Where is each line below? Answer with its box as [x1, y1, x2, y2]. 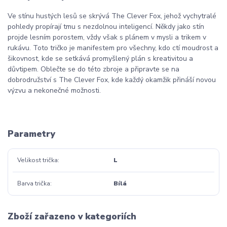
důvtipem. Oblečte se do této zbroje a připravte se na [8, 64, 179, 74]
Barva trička [17, 179, 50, 188]
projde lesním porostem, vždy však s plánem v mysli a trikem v [8, 32, 206, 42]
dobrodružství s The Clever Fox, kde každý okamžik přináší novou [8, 74, 216, 85]
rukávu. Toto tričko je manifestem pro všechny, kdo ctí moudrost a [8, 43, 218, 53]
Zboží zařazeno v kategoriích [8, 210, 136, 222]
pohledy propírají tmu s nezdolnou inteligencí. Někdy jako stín [8, 21, 204, 31]
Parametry [8, 128, 55, 140]
